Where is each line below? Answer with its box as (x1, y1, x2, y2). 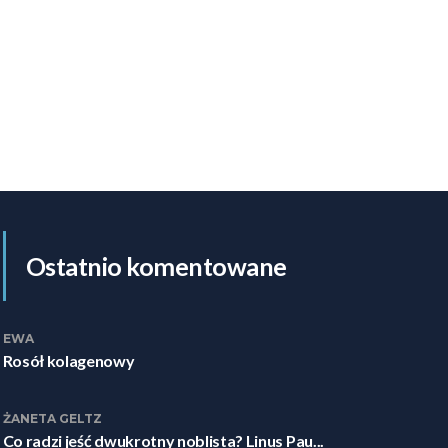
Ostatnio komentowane (25, 251, 287, 281)
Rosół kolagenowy (2, 351, 135, 370)
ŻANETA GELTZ (2, 411, 102, 426)
